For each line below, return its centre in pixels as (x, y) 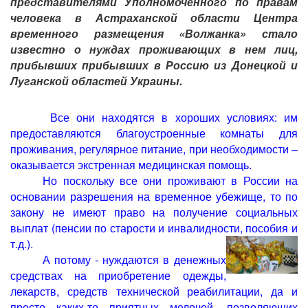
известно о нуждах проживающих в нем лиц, (154, 49)
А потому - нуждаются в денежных (134, 260)
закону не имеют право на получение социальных (154, 212)
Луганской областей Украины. (96, 81)
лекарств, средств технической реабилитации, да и (154, 291)
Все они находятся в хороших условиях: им (170, 117)
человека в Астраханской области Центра (154, 18)
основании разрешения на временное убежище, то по (154, 196)
